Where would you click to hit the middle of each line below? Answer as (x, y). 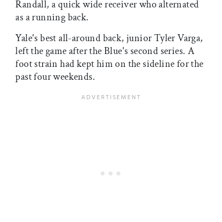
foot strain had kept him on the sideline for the (110, 64)
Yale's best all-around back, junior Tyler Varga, (109, 38)
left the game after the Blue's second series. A (105, 51)
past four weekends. (55, 77)
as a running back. (52, 17)
